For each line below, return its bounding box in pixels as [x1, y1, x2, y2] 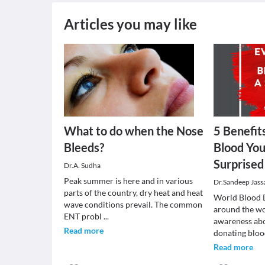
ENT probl [64, 211, 104, 221]
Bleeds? [64, 140, 104, 154]
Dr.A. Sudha [64, 161, 101, 170]
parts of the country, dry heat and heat [64, 188, 203, 198]
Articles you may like [64, 15, 197, 33]
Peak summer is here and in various [64, 176, 193, 186]
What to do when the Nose [64, 124, 203, 138]
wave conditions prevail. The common [64, 199, 202, 209]
